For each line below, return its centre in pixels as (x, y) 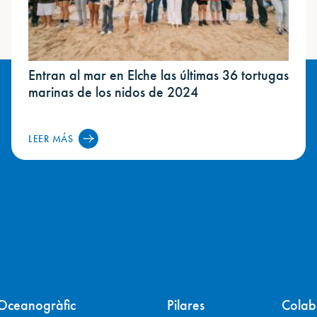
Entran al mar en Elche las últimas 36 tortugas (158, 75)
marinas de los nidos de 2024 (113, 92)
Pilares (186, 305)
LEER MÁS (51, 138)
